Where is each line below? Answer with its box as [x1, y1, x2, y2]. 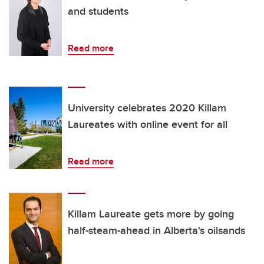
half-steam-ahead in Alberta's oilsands [68, 223, 245, 239]
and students [68, 4, 128, 19]
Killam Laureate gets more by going [68, 206, 234, 222]
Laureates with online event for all [68, 117, 227, 133]
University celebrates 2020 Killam [68, 100, 226, 116]
